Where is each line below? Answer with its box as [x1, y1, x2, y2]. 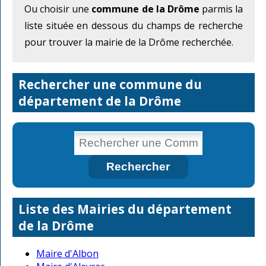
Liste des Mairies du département [18, 201, 232, 218]
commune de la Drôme [91, 2, 199, 16]
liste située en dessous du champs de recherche [24, 19, 243, 33]
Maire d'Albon [36, 247, 99, 261]
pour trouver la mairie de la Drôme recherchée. [24, 36, 233, 49]
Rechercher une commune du [18, 75, 202, 93]
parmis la [199, 2, 243, 16]
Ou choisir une [24, 2, 92, 16]
